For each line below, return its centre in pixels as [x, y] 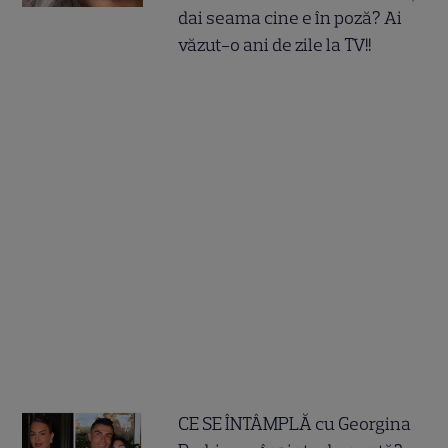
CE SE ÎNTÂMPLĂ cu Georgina [295, 423]
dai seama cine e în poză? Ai [290, 17]
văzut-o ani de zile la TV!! [275, 44]
